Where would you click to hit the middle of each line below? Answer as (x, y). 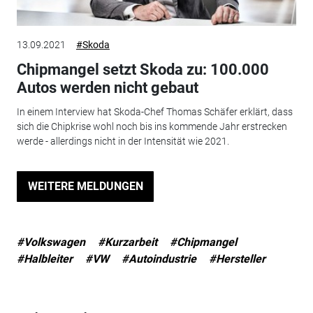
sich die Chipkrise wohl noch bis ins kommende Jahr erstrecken (152, 126)
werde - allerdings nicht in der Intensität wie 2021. (123, 141)
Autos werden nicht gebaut (107, 88)
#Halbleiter (44, 259)
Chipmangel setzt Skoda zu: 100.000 (143, 70)
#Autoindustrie (159, 259)
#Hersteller (237, 259)
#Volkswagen (51, 242)
